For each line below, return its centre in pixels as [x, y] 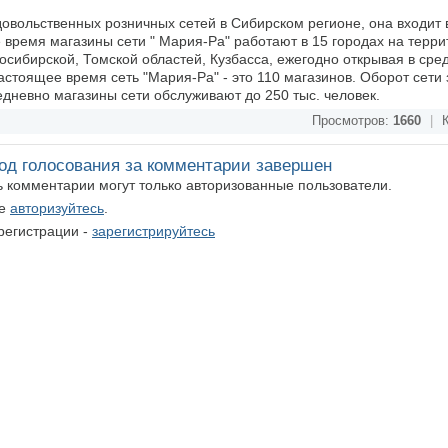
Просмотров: [352, 121]
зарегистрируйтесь [153, 231]
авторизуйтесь [57, 208]
